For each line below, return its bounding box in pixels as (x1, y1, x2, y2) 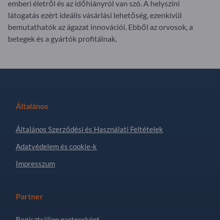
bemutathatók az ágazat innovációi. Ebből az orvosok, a (8, 22, 193, 31)
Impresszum (16, 159, 55, 168)
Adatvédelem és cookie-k (16, 141, 97, 151)
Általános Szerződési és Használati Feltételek (16, 124, 163, 134)
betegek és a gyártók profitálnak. (8, 33, 117, 43)
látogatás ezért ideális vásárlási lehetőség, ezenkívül (8, 10, 182, 20)
